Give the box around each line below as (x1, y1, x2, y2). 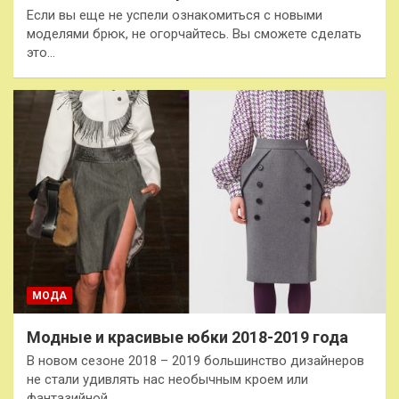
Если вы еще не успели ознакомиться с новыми (27, 7, 322, 24)
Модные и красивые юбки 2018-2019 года (27, 327, 348, 346)
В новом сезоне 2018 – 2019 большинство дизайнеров (27, 352, 364, 369)
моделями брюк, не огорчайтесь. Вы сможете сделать (27, 26, 362, 43)
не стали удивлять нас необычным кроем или (27, 370, 308, 387)
